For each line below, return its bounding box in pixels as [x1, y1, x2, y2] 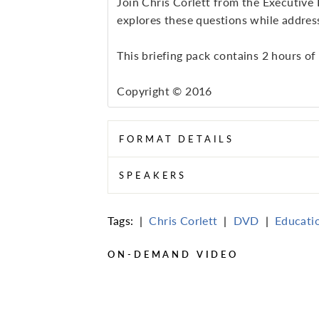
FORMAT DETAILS [119, 133, 235, 145]
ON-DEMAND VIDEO [108, 249, 239, 261]
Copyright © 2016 [117, 84, 212, 98]
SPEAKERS [119, 169, 187, 182]
